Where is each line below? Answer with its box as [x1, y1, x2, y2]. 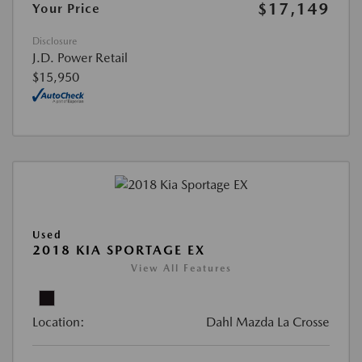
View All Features [130, 262, 232, 274]
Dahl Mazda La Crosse [206, 314, 330, 330]
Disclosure [32, 35, 77, 47]
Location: [32, 314, 85, 330]
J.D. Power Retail [32, 49, 128, 65]
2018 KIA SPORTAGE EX [32, 242, 205, 258]
